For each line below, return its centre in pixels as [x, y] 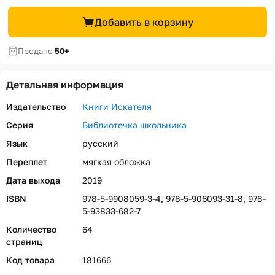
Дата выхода [33, 180]
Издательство [36, 107]
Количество [31, 229]
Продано [36, 51]
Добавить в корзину [144, 22]
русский [100, 143]
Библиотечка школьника [134, 125]
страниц [24, 242]
